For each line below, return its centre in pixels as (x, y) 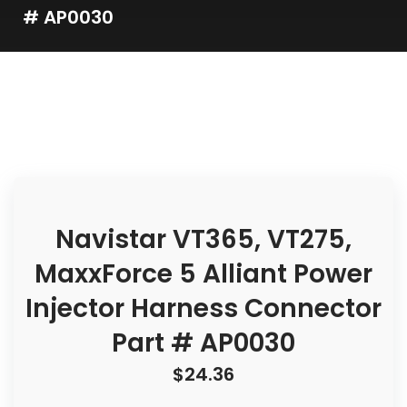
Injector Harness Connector (203, 308)
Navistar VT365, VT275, (203, 239)
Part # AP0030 (203, 342)
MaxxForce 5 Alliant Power (203, 273)
